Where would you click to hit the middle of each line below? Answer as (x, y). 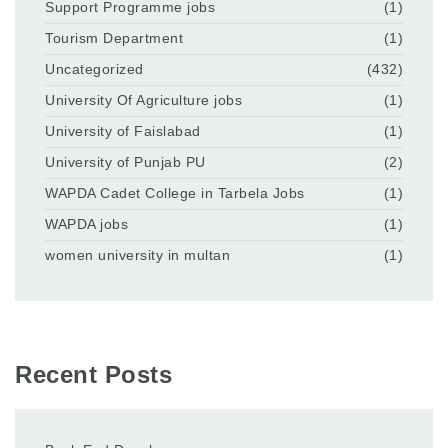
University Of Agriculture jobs (143, 100)
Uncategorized (94, 69)
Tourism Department (114, 38)
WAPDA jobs (86, 224)
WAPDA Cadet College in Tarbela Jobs (175, 193)
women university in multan (137, 255)
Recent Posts (93, 374)
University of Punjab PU (125, 162)
